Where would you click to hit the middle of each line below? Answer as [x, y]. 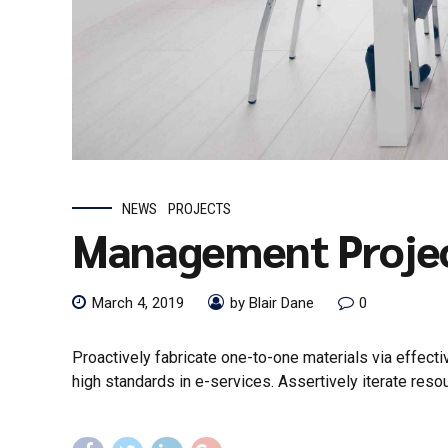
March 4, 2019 [138, 303]
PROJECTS [200, 208]
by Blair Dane [272, 303]
